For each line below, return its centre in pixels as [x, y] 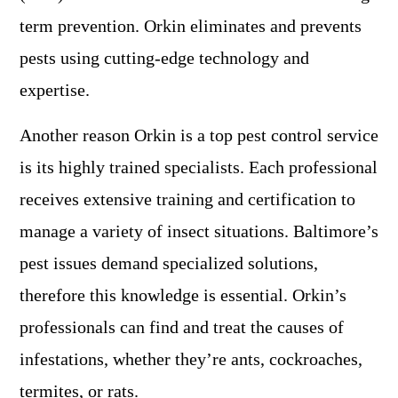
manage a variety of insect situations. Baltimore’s [199, 231]
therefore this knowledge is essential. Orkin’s [183, 295]
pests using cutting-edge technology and [164, 58]
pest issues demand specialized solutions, [169, 263]
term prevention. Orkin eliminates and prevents [191, 26]
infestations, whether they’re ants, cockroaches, [191, 359]
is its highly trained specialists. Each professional [199, 167]
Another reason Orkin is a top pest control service [199, 135]
